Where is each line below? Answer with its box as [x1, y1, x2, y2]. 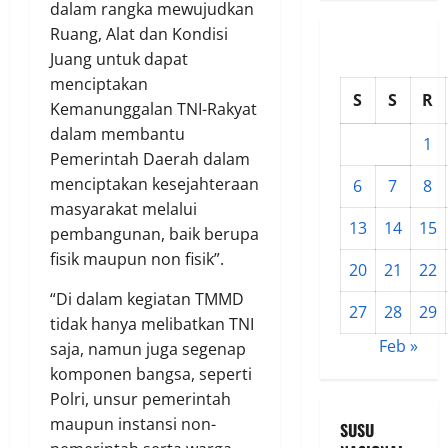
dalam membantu [50, 122, 185, 145]
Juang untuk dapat [50, 47, 188, 70]
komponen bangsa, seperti [50, 362, 252, 385]
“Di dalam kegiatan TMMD [50, 287, 244, 310]
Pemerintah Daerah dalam [50, 147, 250, 170]
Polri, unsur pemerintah [50, 387, 231, 410]
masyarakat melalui [50, 197, 197, 220]
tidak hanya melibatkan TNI [50, 312, 254, 335]
